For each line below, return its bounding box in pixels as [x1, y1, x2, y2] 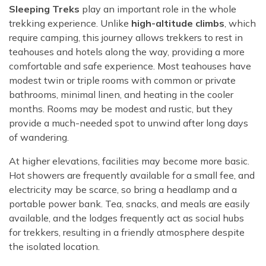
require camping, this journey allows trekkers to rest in [9, 31, 243, 44]
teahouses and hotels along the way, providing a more [9, 46, 245, 58]
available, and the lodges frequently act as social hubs [9, 212, 244, 224]
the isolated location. [9, 240, 100, 253]
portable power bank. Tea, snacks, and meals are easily [9, 198, 250, 210]
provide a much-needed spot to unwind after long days [9, 117, 248, 129]
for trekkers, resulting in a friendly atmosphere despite [9, 226, 245, 239]
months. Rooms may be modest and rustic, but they [9, 103, 233, 115]
